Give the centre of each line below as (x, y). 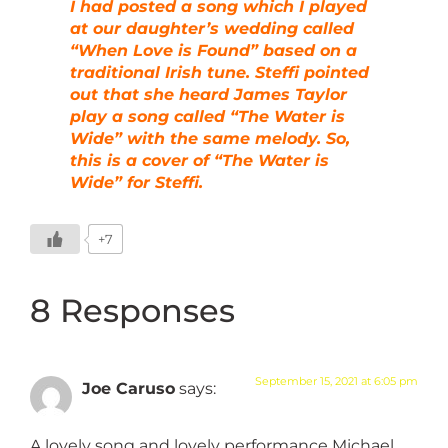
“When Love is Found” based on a (213, 51)
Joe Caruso (128, 388)
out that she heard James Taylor (208, 95)
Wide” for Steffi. (136, 183)
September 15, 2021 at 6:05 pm (336, 381)
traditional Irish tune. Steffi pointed (219, 73)
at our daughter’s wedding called (212, 29)
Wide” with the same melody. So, (210, 139)
